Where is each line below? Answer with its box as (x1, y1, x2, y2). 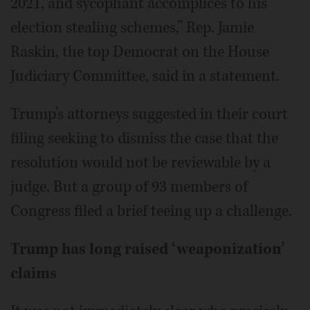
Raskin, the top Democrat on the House (10, 41, 269, 62)
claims (10, 262, 57, 284)
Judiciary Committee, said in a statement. (10, 65, 280, 86)
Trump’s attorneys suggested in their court (10, 103, 288, 125)
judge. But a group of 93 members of (10, 176, 248, 197)
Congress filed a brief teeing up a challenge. (10, 200, 292, 221)
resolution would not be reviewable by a (10, 152, 271, 173)
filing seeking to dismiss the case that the (10, 127, 278, 149)
